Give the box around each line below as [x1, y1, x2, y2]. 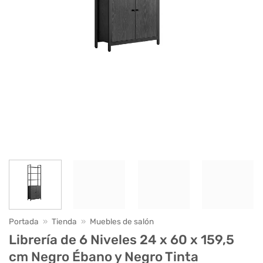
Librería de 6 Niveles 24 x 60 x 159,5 [9, 232, 234, 248]
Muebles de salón [90, 216, 154, 226]
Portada [9, 216, 39, 226]
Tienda [52, 216, 77, 226]
